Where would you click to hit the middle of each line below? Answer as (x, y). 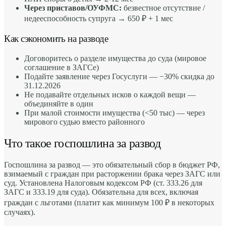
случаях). (20, 212)
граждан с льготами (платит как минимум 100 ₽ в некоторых (109, 202)
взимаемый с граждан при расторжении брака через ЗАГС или (112, 174)
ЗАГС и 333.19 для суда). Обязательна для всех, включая (101, 192)
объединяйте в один (59, 103)
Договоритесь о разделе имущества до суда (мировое (115, 58)
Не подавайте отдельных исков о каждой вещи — (110, 94)
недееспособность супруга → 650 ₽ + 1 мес (99, 19)
